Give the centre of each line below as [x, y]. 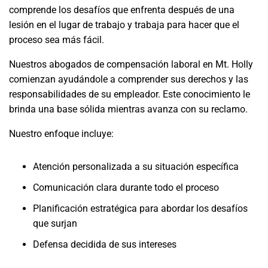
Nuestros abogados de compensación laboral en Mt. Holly [131, 64]
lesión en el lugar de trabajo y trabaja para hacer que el [124, 25]
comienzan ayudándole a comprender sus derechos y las [129, 79]
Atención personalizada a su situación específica [136, 167]
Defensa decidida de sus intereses [105, 244]
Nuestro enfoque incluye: [61, 134]
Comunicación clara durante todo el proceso [126, 188]
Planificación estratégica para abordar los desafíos [140, 208]
